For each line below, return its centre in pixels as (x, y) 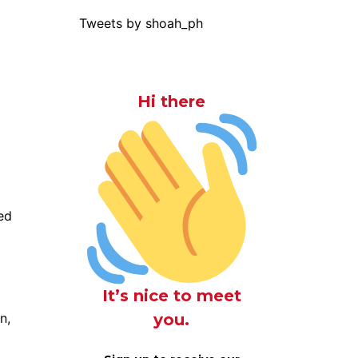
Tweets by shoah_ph (141, 23)
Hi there (172, 101)
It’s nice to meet (171, 295)
